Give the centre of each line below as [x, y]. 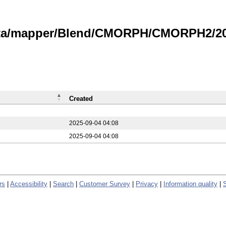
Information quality [190, 184]
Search [63, 184]
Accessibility [29, 184]
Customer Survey [105, 184]
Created [81, 99]
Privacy [147, 184]
